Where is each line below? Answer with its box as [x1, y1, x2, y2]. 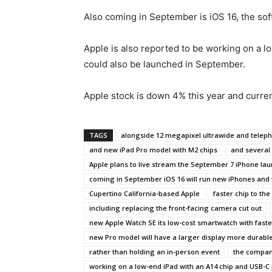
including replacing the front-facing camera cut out [89, 203, 262, 212]
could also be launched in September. [84, 58, 245, 70]
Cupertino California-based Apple [89, 189, 200, 198]
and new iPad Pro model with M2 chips [89, 145, 217, 154]
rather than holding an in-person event [89, 247, 220, 256]
